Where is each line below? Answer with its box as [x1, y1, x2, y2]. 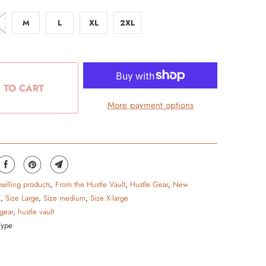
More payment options [107, 99, 194, 112]
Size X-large [90, 192, 128, 204]
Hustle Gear [130, 179, 168, 190]
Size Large [5, 192, 39, 204]
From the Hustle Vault [55, 179, 125, 190]
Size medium [43, 192, 85, 204]
